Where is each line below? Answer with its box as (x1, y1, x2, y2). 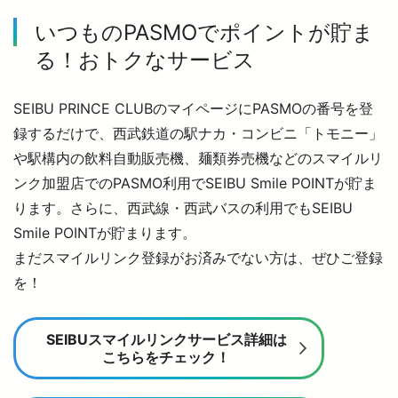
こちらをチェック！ (102, 348, 230, 366)
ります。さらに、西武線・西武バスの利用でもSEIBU (13, 199, 353, 217)
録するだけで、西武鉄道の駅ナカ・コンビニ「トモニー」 (13, 124, 383, 142)
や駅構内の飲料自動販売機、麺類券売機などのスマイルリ (13, 149, 383, 167)
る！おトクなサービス (35, 47, 255, 73)
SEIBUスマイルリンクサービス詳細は (45, 330, 287, 348)
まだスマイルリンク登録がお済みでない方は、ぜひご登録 (13, 249, 383, 267)
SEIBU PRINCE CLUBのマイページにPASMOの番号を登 (13, 99, 373, 117)
